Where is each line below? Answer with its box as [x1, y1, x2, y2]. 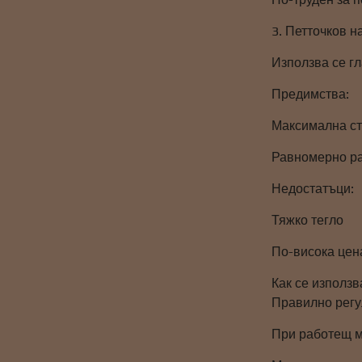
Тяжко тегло [271, 213, 344, 228]
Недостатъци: [271, 181, 355, 196]
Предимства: [271, 86, 350, 102]
